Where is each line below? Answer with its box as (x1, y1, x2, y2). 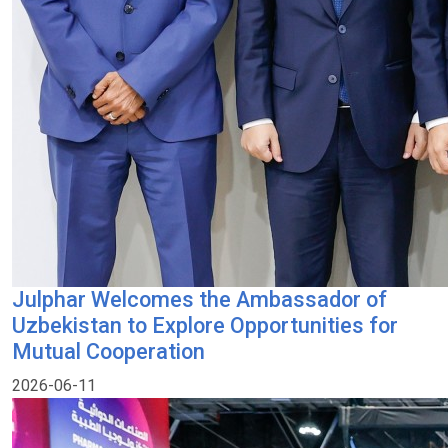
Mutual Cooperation (12, 339, 205, 364)
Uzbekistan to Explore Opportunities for (12, 313, 398, 338)
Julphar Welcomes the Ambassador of (12, 287, 387, 312)
